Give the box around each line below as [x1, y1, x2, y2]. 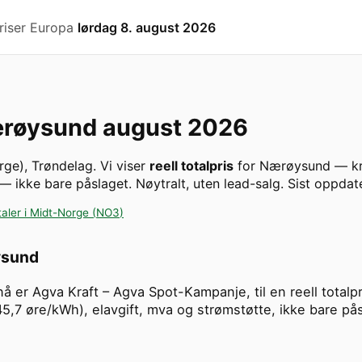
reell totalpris [149, 158, 234, 175]
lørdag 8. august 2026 [77, 19, 216, 36]
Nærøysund [259, 158, 330, 175]
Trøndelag [32, 158, 93, 175]
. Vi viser [93, 158, 149, 175]
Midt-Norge [30, 206, 89, 220]
